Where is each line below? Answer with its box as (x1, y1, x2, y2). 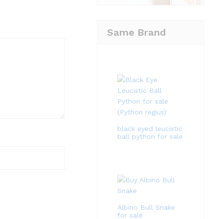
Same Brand (107, 26, 166, 38)
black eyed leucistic (117, 124, 183, 132)
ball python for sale (117, 132, 183, 140)
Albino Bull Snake (117, 203, 175, 211)
